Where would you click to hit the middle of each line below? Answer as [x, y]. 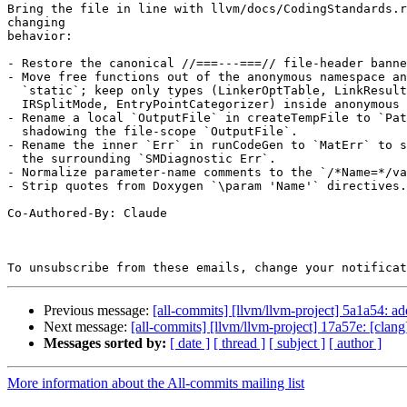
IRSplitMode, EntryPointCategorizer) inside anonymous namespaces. [15, 104]
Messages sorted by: [105, 343]
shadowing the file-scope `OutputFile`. [15, 132]
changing [36, 23]
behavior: [40, 36]
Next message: [87, 327]
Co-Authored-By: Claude [87, 213]
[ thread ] [239, 343]
